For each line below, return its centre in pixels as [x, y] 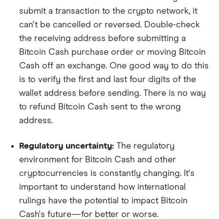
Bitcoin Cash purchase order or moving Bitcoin [112, 52]
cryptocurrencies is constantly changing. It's [107, 173]
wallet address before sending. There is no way [112, 93]
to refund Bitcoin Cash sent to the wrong [100, 107]
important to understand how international [102, 187]
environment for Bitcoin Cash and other [98, 160]
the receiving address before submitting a [102, 38]
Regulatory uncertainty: [66, 146]
